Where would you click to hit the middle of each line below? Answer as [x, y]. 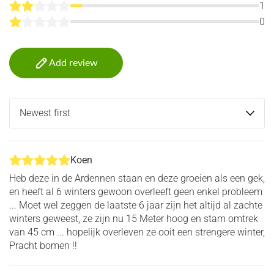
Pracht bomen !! [43, 245]
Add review [73, 63]
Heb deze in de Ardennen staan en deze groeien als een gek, [137, 178]
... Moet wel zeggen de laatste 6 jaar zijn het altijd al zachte [136, 205]
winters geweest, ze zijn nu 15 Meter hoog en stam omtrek [134, 218]
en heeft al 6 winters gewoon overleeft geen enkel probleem [136, 191]
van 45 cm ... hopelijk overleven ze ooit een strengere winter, [137, 232]
